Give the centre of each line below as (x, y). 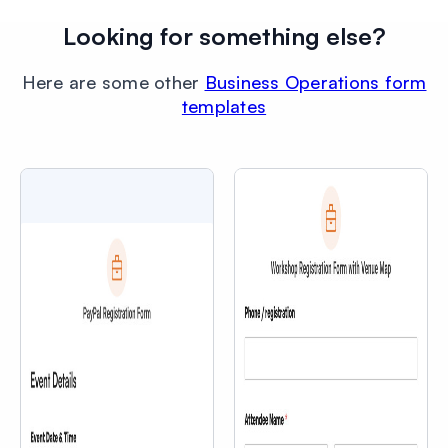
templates (224, 105)
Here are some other (113, 81)
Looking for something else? (224, 35)
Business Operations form (315, 81)
